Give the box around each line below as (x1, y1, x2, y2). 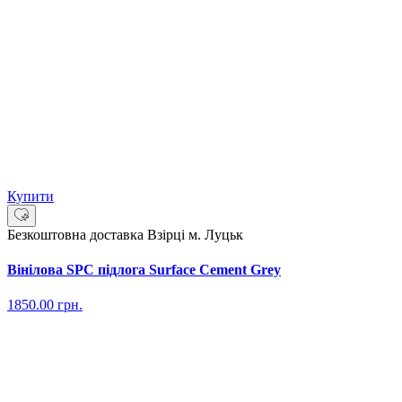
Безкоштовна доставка (7, 226, 147, 242)
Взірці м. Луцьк (147, 226, 243, 242)
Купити (7, 188, 54, 204)
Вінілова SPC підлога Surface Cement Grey (7, 262, 281, 278)
